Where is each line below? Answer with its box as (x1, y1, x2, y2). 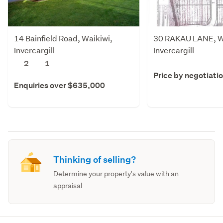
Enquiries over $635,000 (14, 80, 105, 91)
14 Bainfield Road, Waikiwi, (14, 32, 112, 43)
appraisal (53, 181, 83, 190)
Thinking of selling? (53, 153, 136, 165)
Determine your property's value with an (53, 169, 179, 178)
